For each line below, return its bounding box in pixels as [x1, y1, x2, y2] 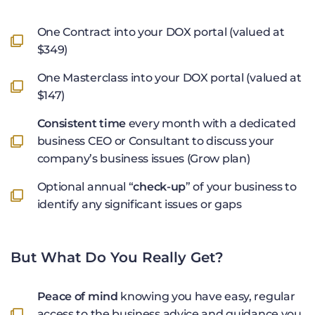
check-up [133, 180, 186, 194]
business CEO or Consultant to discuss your [37, 134, 274, 148]
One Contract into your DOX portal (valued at [37, 25, 285, 39]
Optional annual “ [37, 180, 134, 194]
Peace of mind [37, 290, 118, 304]
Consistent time [37, 117, 126, 131]
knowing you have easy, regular [117, 290, 295, 304]
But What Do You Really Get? [11, 249, 224, 266]
